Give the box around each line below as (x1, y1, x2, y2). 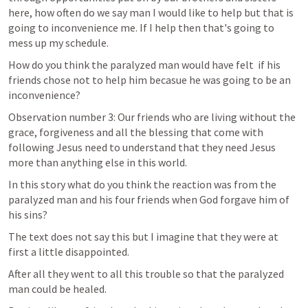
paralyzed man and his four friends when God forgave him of (8, 192, 289, 206)
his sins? (8, 208, 47, 221)
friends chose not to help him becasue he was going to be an (8, 73, 291, 87)
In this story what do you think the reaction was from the (8, 177, 276, 191)
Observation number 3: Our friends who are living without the (8, 110, 296, 124)
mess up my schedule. (8, 36, 113, 49)
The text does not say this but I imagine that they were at (8, 230, 278, 243)
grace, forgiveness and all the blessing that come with (8, 125, 263, 139)
